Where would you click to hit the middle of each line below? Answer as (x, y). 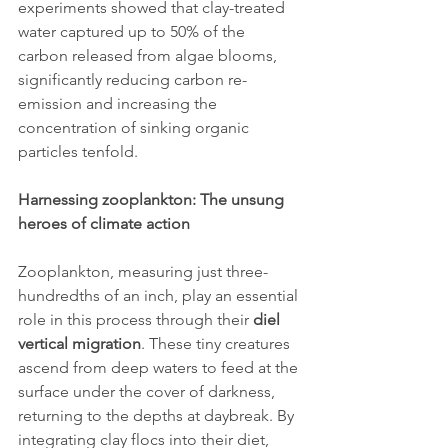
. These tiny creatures (217, 344)
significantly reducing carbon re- (132, 80)
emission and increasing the (119, 104)
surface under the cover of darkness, (148, 392)
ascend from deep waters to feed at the (160, 368)
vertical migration (79, 344)
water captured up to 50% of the (133, 32)
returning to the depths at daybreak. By (158, 416)
